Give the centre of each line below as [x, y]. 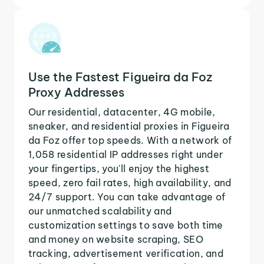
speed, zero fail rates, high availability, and [130, 182]
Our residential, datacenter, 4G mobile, [122, 112]
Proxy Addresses [76, 92]
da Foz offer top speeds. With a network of [130, 140]
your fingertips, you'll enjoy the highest [119, 168]
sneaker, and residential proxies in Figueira [129, 126]
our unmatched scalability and [100, 211]
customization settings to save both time [126, 225]
